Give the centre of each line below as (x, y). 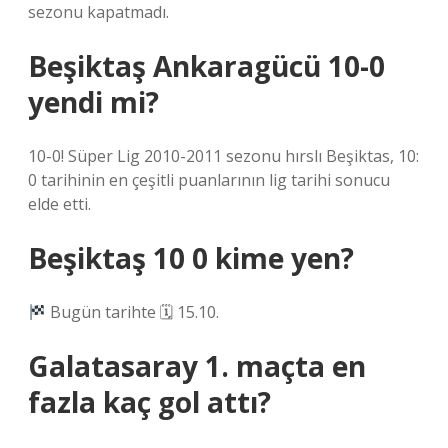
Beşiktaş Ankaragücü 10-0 (206, 66)
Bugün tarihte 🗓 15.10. (133, 312)
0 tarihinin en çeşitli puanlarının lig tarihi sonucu (209, 180)
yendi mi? (93, 102)
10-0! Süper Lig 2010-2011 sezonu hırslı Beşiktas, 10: (223, 156)
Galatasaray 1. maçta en (197, 366)
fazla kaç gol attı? (149, 402)
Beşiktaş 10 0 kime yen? (191, 258)
